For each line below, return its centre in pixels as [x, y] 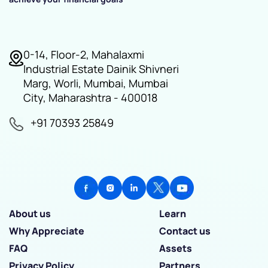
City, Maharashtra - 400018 [90, 98]
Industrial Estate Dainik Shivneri [101, 69]
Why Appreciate [47, 231]
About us [30, 214]
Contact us [185, 231]
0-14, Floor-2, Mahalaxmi [84, 55]
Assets [175, 249]
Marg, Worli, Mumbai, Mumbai [96, 83]
